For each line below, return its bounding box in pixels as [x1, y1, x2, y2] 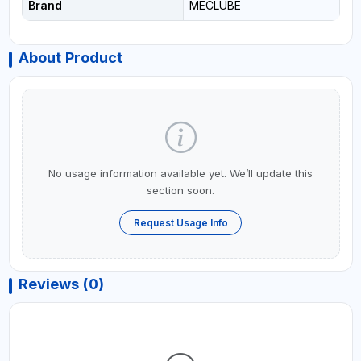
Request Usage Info [133, 216, 228, 229]
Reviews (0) [18, 276, 104, 293]
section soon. [147, 183, 214, 197]
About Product [18, 48, 122, 66]
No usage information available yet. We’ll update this [48, 166, 313, 180]
